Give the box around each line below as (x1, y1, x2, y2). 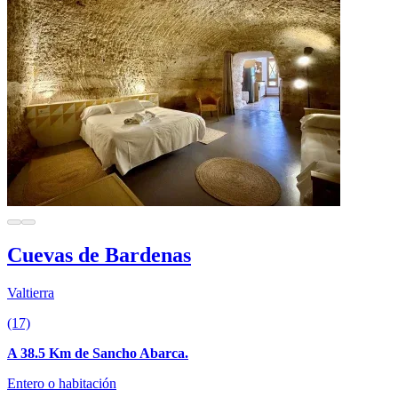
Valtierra (7, 284, 54, 300)
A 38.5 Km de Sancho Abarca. (7, 345, 188, 361)
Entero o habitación (7, 375, 116, 391)
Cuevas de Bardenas (7, 243, 191, 267)
